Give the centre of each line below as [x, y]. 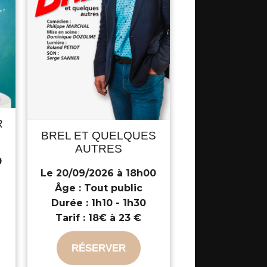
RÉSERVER [98, 249]
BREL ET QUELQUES [98, 136]
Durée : [69, 203]
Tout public [111, 188]
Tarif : [71, 218]
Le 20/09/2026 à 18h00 [99, 173]
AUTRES [98, 149]
